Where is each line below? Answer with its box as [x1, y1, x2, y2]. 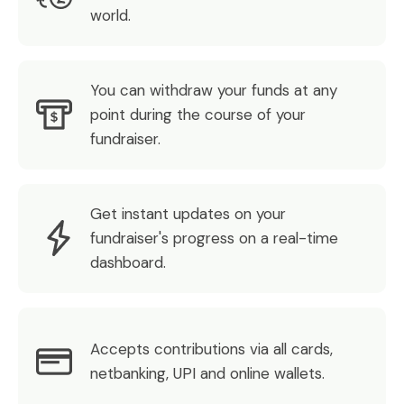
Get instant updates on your [90, 203, 286, 224]
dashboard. [90, 252, 166, 272]
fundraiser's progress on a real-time [90, 227, 338, 248]
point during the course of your [90, 104, 306, 124]
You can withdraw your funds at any [90, 79, 337, 100]
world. [90, 5, 131, 25]
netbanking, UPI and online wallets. [90, 363, 325, 384]
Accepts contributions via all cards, [90, 339, 333, 360]
